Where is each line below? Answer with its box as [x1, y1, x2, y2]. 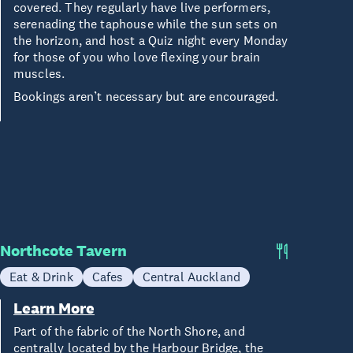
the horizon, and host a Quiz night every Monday [13, 32, 288, 48]
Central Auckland [142, 269, 241, 284]
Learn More [13, 299, 95, 318]
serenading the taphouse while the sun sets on [13, 16, 278, 32]
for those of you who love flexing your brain [13, 49, 261, 65]
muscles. [13, 65, 69, 81]
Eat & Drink [9, 269, 73, 284]
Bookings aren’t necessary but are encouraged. [13, 88, 279, 104]
